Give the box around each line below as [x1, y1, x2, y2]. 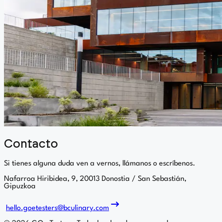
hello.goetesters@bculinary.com [6, 204, 109, 212]
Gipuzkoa [4, 182, 36, 190]
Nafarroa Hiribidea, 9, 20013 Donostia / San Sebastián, [4, 175, 186, 183]
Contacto [4, 138, 58, 150]
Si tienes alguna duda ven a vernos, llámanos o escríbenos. [4, 160, 195, 167]
